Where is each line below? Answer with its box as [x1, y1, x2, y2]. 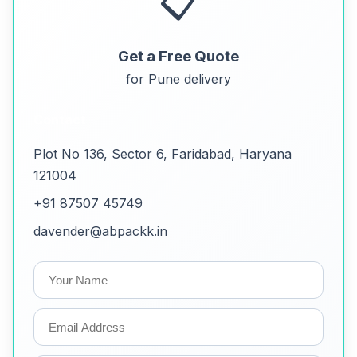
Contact [33, 112, 86, 128]
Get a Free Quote [118, 47, 239, 66]
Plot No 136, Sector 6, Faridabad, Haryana [33, 146, 292, 163]
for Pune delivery [126, 71, 231, 88]
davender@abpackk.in [33, 223, 167, 240]
